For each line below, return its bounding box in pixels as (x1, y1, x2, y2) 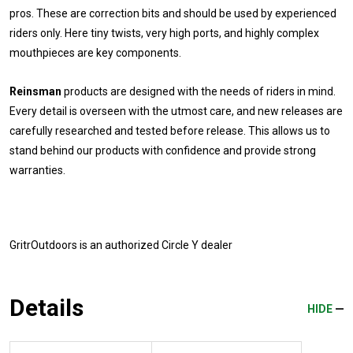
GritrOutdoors (9, 238, 77, 251)
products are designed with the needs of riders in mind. (61, 84, 336, 98)
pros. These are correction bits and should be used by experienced (9, 6, 336, 20)
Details (9, 293, 84, 321)
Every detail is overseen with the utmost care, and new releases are (9, 104, 343, 117)
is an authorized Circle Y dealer (77, 238, 232, 251)
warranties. (9, 163, 65, 176)
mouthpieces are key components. (9, 46, 181, 59)
